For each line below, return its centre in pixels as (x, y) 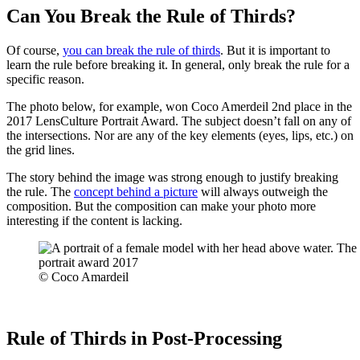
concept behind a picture (136, 192)
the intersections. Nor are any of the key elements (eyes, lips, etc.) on (180, 136)
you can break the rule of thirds (141, 51)
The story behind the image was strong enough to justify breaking (172, 178)
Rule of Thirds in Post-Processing (144, 338)
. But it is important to (275, 51)
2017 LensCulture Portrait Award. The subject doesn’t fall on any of (179, 121)
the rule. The (40, 192)
